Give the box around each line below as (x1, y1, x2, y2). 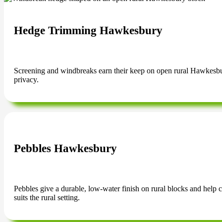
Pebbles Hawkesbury (14, 142, 117, 155)
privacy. (14, 75, 39, 84)
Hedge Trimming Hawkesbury (14, 24, 163, 37)
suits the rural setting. (14, 193, 80, 202)
